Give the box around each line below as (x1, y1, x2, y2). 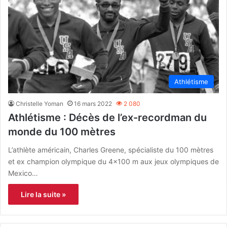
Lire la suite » (21, 190, 66, 199)
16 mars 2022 (74, 99, 112, 107)
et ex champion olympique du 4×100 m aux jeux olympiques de (8, 157, 219, 166)
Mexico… (8, 168, 38, 177)
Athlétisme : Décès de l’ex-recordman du (8, 111, 207, 124)
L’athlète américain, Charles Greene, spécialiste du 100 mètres (8, 145, 213, 154)
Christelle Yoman (16, 99, 63, 107)
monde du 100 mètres (8, 125, 116, 138)
